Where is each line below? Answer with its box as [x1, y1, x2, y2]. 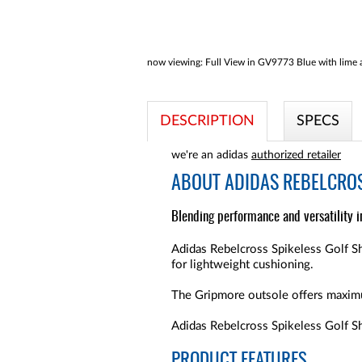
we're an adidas [171, 149, 251, 161]
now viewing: [147, 57, 203, 67]
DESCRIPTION [160, 114, 255, 128]
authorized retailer [251, 149, 341, 161]
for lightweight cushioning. [171, 259, 314, 271]
